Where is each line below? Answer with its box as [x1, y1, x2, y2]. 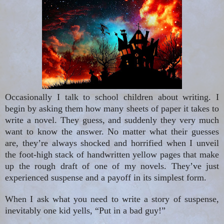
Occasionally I [5, 92, 60, 102]
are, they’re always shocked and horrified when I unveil [5, 138, 219, 148]
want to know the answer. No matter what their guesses [5, 126, 219, 137]
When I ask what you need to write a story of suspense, [5, 194, 219, 204]
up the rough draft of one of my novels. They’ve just [5, 161, 219, 171]
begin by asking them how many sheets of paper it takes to [5, 103, 219, 114]
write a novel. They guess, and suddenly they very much [5, 115, 219, 125]
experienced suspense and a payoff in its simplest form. [5, 172, 206, 183]
